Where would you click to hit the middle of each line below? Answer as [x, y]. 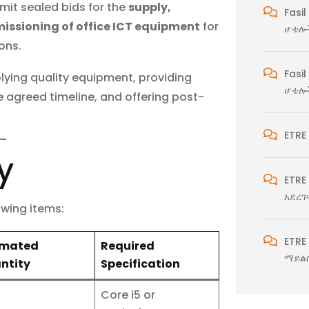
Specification [140, 263]
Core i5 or [128, 295]
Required [128, 246]
